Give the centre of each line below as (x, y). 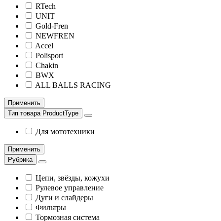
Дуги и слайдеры (64, 198)
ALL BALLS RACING (73, 85)
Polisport (49, 55)
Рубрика (20, 160)
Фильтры (51, 207)
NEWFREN (55, 36)
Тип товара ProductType (43, 113)
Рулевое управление (70, 188)
